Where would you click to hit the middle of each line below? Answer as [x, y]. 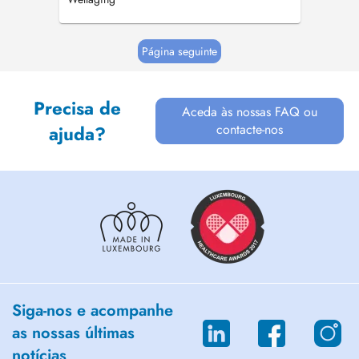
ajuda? [77, 134]
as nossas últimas [73, 333]
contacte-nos [250, 129]
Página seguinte [179, 51]
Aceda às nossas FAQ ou [250, 112]
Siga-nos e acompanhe [93, 311]
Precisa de [77, 108]
